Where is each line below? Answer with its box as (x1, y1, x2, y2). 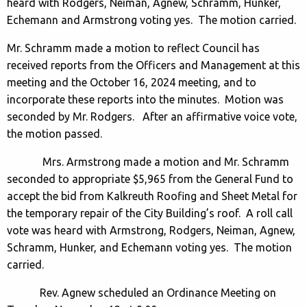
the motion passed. (7, 127, 108, 140)
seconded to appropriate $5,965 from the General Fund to (7, 172, 293, 185)
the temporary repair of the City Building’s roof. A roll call (7, 206, 293, 219)
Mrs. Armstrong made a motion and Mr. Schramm (7, 155, 289, 168)
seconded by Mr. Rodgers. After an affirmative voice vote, (7, 110, 297, 123)
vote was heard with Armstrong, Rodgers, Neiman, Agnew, (7, 223, 295, 236)
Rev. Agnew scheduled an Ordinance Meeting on (7, 286, 276, 299)
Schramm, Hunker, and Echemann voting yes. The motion (7, 241, 292, 254)
